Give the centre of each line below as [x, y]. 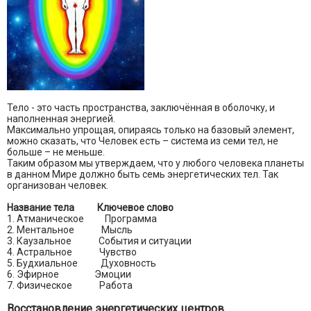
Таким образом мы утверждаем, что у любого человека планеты [155, 163]
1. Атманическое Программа [82, 219]
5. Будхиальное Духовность [82, 263]
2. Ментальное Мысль [70, 230]
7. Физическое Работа [70, 286]
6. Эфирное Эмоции [69, 275]
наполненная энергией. [61, 119]
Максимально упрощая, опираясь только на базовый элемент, [151, 130]
